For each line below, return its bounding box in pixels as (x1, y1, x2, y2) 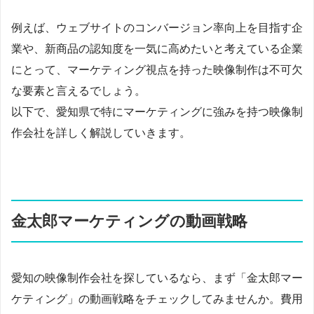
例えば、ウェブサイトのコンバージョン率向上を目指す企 (11, 21, 303, 34)
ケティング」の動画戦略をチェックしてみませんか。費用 (11, 292, 303, 305)
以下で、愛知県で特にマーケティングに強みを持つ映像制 (11, 105, 303, 118)
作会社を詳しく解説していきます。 (11, 126, 191, 139)
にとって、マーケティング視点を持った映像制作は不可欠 (11, 63, 303, 76)
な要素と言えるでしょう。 (11, 84, 146, 97)
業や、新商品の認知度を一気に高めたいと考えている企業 (11, 42, 303, 55)
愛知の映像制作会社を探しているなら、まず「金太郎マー (11, 271, 303, 284)
